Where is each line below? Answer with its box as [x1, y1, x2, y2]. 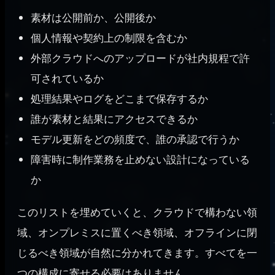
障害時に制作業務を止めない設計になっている [31, 152, 250, 167]
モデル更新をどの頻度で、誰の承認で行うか [31, 132, 240, 147]
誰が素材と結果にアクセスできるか [31, 112, 198, 126]
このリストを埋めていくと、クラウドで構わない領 [17, 205, 257, 220]
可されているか [31, 71, 104, 86]
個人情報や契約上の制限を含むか [31, 31, 188, 45]
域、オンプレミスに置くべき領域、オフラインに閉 [17, 225, 257, 240]
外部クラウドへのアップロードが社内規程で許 [31, 51, 250, 66]
